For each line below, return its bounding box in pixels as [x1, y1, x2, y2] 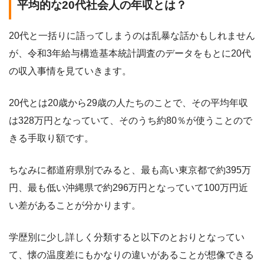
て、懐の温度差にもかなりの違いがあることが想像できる [9, 250, 254, 260]
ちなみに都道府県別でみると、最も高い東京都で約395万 [9, 165, 251, 176]
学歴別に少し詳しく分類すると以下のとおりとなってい [9, 232, 245, 243]
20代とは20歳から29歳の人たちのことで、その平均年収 [9, 98, 248, 108]
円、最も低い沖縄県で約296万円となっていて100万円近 [9, 183, 248, 193]
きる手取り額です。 [9, 133, 94, 144]
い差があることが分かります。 [9, 200, 141, 211]
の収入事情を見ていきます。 [9, 66, 131, 77]
